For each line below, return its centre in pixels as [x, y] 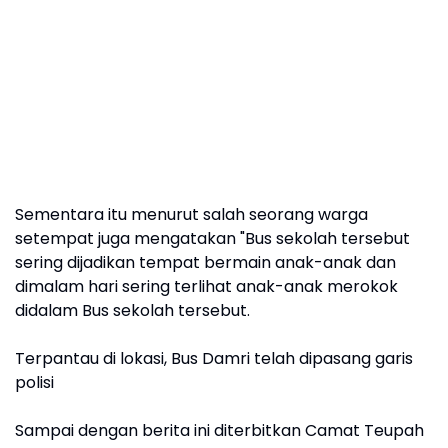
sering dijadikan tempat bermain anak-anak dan [205, 262]
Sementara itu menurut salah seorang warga [191, 214]
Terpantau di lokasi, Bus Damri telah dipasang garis [214, 358]
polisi [34, 382]
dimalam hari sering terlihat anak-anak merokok [206, 286]
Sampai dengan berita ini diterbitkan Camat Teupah [219, 430]
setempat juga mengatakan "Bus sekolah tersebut [212, 238]
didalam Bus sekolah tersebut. [132, 310]
